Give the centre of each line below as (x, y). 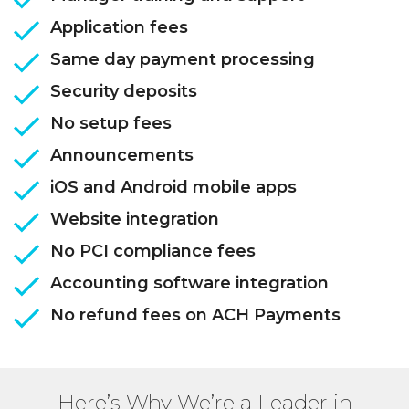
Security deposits (124, 92)
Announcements (122, 156)
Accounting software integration (189, 283)
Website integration (135, 220)
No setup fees (111, 124)
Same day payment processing (183, 60)
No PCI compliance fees (153, 252)
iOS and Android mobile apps (173, 188)
